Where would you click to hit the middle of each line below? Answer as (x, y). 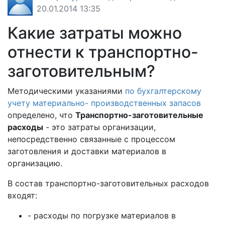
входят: (22, 195)
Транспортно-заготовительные (139, 115)
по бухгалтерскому (163, 91)
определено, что (41, 115)
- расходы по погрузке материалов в (102, 215)
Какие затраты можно (95, 33)
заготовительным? (81, 71)
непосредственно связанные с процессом (91, 139)
